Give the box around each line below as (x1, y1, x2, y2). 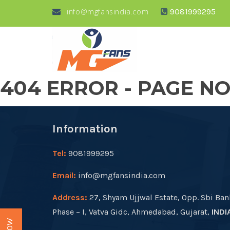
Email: (52, 170, 76, 180)
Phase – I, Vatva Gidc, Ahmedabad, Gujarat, (52, 207, 212, 217)
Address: (52, 193, 87, 202)
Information (52, 122, 118, 136)
